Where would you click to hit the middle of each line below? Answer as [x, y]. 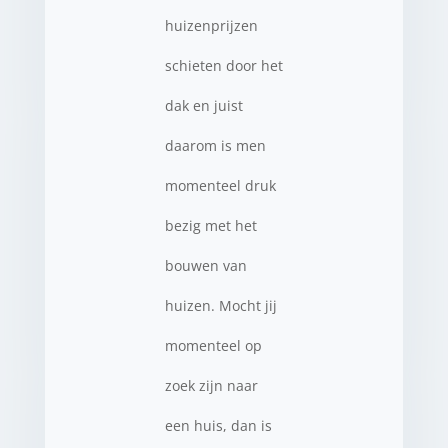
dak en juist [203, 105]
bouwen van [205, 265]
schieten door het [223, 65]
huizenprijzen [211, 25]
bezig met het [210, 225]
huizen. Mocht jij [220, 305]
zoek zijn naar [211, 385]
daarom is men [215, 145]
